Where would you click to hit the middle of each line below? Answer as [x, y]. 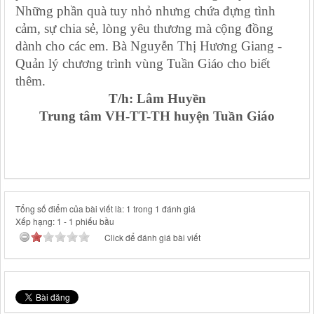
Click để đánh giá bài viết [152, 238]
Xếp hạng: [36, 221]
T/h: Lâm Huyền [157, 99]
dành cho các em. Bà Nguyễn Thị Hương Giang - [149, 46]
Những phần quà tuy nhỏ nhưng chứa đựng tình [145, 11]
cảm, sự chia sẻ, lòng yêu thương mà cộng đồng [144, 29]
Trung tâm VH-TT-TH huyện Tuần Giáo [157, 116]
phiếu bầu [94, 221]
